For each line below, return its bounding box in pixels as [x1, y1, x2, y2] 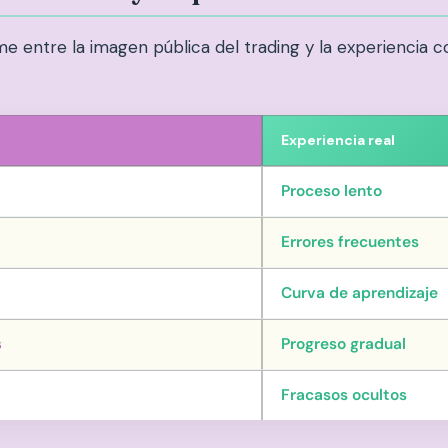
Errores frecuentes [281, 231, 419, 252]
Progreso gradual [281, 333, 406, 354]
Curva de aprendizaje [281, 282, 438, 303]
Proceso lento [281, 180, 382, 201]
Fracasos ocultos [281, 384, 407, 405]
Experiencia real [281, 130, 395, 149]
